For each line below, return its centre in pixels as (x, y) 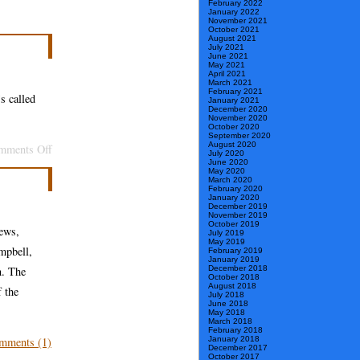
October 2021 (234, 30)
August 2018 (232, 286)
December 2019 (238, 207)
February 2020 (235, 189)
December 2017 (238, 348)
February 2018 (235, 330)
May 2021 (227, 65)
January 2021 (234, 100)
